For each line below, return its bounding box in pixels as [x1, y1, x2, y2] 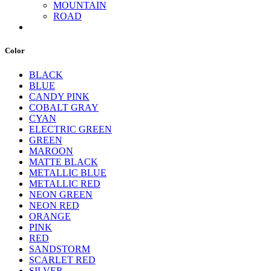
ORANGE [29, 211, 71, 221]
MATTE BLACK [29, 156, 98, 167]
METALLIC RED [29, 178, 100, 189]
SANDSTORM [29, 243, 90, 254]
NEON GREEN [29, 189, 93, 200]
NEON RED [29, 200, 79, 211]
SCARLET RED [29, 254, 96, 265]
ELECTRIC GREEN [29, 123, 112, 134]
